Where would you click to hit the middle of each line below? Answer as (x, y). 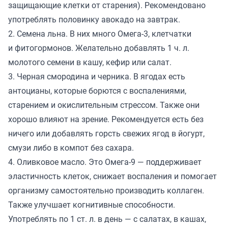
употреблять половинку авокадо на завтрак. (94, 20)
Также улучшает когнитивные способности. (92, 205)
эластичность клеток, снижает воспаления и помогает (112, 176)
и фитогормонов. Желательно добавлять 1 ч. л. (99, 48)
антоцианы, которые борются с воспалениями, (97, 91)
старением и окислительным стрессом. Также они (104, 105)
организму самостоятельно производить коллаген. (106, 191)
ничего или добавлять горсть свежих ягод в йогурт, (106, 134)
